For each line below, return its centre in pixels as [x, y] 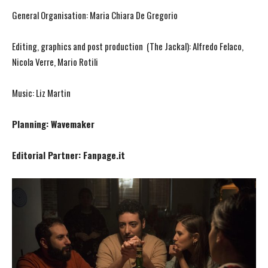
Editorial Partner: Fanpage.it [68, 155]
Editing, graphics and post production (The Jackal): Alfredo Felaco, [128, 46]
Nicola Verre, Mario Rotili [55, 62]
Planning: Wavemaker [53, 124]
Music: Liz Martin [41, 93]
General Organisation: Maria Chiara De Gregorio [95, 15]
